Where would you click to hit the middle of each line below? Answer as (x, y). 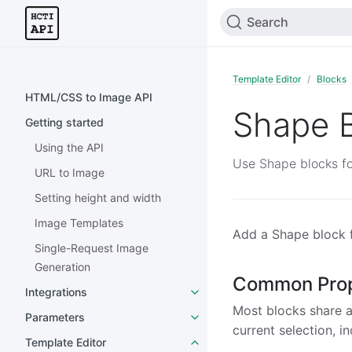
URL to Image (70, 172)
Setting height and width (98, 198)
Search (268, 22)
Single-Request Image (92, 248)
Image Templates (79, 223)
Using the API (69, 147)
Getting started (64, 122)
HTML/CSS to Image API (89, 97)
